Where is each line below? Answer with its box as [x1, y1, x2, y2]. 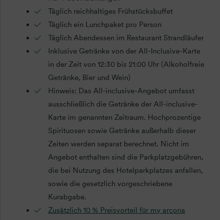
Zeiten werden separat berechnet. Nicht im [48, 139, 190, 149]
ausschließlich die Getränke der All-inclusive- [48, 100, 198, 109]
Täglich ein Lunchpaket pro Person [48, 20, 162, 29]
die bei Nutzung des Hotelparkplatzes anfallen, [48, 166, 203, 175]
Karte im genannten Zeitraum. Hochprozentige [48, 113, 201, 122]
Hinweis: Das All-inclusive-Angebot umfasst [48, 86, 195, 96]
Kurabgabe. [48, 192, 87, 202]
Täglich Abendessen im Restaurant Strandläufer [48, 33, 204, 43]
